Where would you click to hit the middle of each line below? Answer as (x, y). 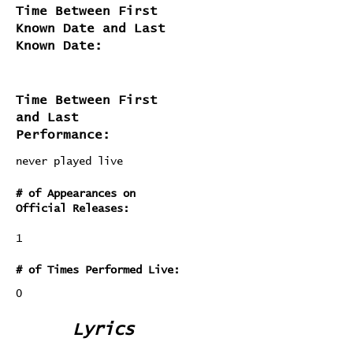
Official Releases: (72, 209)
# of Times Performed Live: (98, 270)
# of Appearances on (76, 194)
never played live (69, 162)
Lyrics (103, 330)
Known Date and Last (91, 28)
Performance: (63, 135)
